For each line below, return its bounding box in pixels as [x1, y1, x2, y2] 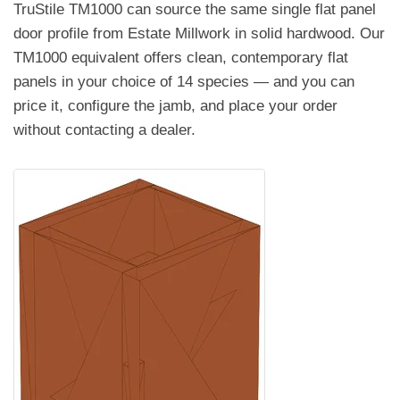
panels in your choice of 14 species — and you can [13, 73, 354, 91]
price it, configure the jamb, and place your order [13, 97, 337, 115]
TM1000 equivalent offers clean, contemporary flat [13, 49, 348, 67]
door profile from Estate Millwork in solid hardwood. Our [13, 25, 385, 43]
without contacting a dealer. [13, 121, 196, 139]
